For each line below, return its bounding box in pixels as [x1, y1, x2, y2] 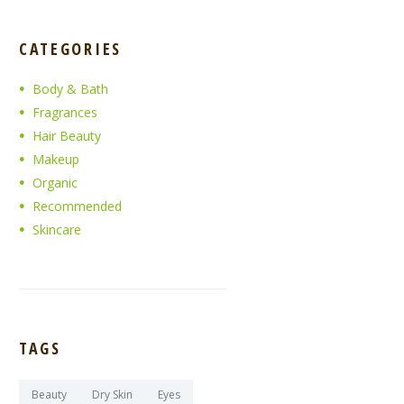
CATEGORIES [19, 38, 122, 60]
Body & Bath [32, 79, 109, 97]
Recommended [32, 197, 123, 215]
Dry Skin [92, 386, 133, 402]
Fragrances [32, 103, 98, 121]
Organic [32, 173, 78, 191]
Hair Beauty [32, 126, 102, 144]
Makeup [32, 150, 80, 168]
